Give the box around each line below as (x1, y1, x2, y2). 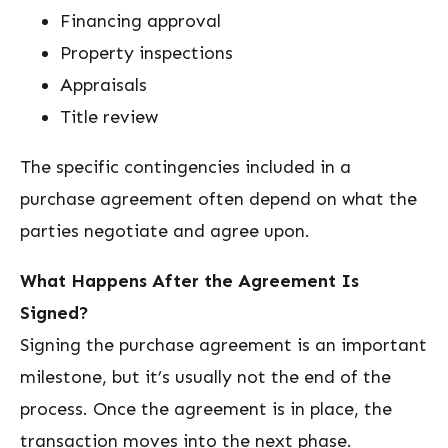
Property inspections (60, 42, 233, 64)
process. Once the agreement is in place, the (20, 398, 392, 420)
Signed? (20, 302, 89, 324)
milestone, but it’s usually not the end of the (20, 366, 391, 388)
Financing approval (60, 10, 221, 32)
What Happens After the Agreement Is (20, 270, 359, 292)
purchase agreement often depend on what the (20, 188, 417, 210)
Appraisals (60, 74, 147, 96)
